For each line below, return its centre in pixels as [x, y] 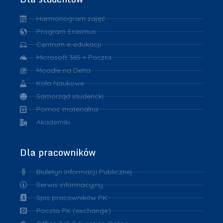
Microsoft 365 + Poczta [74, 57]
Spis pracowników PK [71, 197]
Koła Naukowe [60, 83]
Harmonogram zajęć [70, 19]
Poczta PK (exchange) [73, 210]
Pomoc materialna [67, 109]
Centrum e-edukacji [68, 45]
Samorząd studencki [70, 96]
